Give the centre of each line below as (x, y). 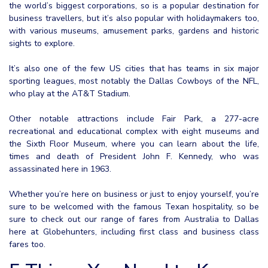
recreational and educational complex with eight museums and (134, 131)
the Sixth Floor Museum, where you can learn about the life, (134, 144)
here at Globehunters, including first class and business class (134, 232)
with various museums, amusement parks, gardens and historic (134, 31)
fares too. (27, 244)
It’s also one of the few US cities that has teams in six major (134, 68)
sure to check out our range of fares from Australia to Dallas (134, 219)
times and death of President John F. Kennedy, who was (134, 156)
